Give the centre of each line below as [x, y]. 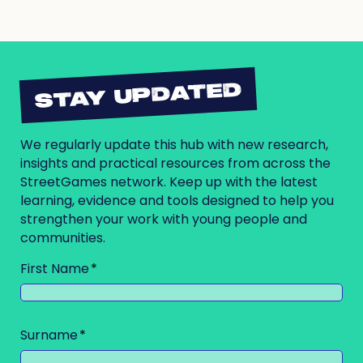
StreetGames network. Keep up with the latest [169, 181]
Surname [49, 335]
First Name [55, 268]
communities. [63, 237]
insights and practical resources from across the [175, 163]
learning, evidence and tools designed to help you [177, 200]
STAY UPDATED [138, 96]
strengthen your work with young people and [164, 219]
